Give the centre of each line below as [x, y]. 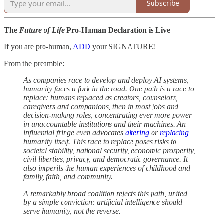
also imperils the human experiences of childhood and [107, 168]
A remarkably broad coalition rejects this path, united [105, 193]
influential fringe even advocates [74, 132]
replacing [174, 132]
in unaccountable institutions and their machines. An [105, 124]
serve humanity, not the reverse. [72, 211]
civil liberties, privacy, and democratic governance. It [106, 159]
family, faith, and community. [68, 176]
